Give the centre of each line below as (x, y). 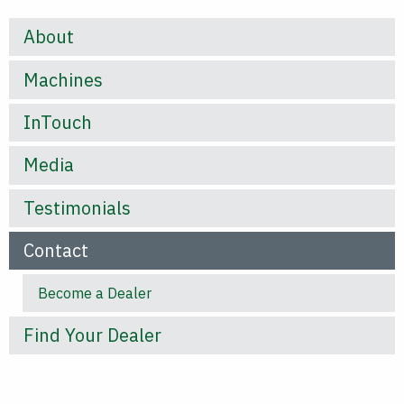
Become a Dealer (95, 294)
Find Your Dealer (92, 335)
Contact (56, 251)
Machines (63, 79)
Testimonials (77, 207)
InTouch (58, 122)
